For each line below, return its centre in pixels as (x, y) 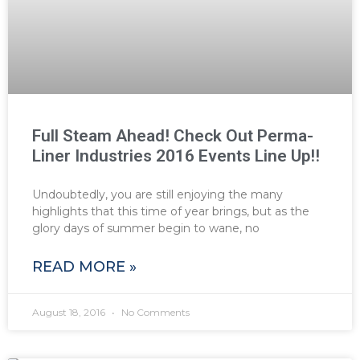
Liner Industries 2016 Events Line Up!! (176, 155)
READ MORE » (84, 266)
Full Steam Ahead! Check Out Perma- (173, 135)
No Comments (154, 312)
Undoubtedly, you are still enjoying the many (157, 194)
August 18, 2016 (70, 312)
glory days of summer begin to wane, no (146, 228)
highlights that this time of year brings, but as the (171, 211)
